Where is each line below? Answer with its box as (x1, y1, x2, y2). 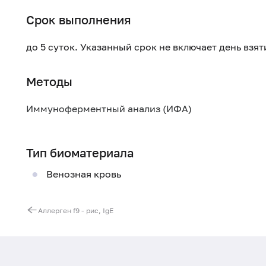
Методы (26, 74, 72, 88)
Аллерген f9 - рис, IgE (38, 206, 113, 216)
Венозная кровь (46, 167, 121, 180)
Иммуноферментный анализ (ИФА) (26, 103, 192, 115)
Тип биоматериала (26, 145, 134, 160)
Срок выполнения (26, 12, 131, 27)
